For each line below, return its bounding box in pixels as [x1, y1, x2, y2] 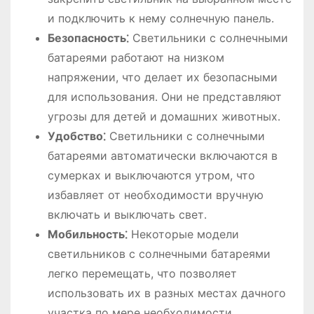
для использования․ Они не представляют [47, 90, 282, 104]
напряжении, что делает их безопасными [47, 70, 278, 85]
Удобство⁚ [47, 129, 106, 144]
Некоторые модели [127, 227, 239, 242]
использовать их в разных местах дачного [47, 286, 286, 301]
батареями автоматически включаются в [47, 149, 278, 163]
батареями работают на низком [47, 50, 224, 65]
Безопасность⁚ [47, 31, 129, 46]
